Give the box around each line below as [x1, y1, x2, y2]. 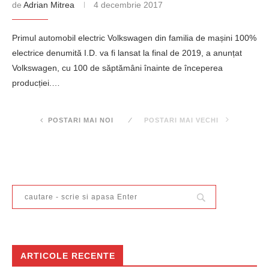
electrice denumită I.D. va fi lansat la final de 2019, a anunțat [12, 48, 242, 58]
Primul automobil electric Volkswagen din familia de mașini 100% [12, 33, 256, 43]
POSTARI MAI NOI [47, 116, 113, 124]
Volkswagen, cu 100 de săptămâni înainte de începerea [12, 63, 223, 73]
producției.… [12, 78, 60, 88]
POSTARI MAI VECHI [144, 116, 221, 124]
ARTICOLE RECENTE [20, 251, 115, 261]
